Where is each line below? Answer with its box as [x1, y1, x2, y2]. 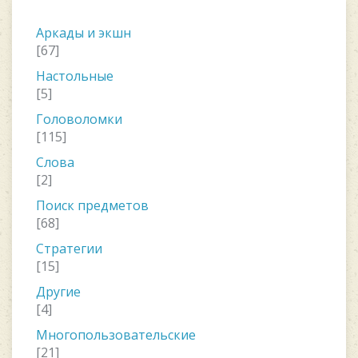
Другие [36, 283, 81, 300]
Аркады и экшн [36, 24, 131, 42]
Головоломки [36, 110, 122, 128]
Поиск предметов [36, 197, 149, 214]
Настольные [36, 67, 113, 85]
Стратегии [36, 240, 102, 257]
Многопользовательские [36, 326, 196, 344]
